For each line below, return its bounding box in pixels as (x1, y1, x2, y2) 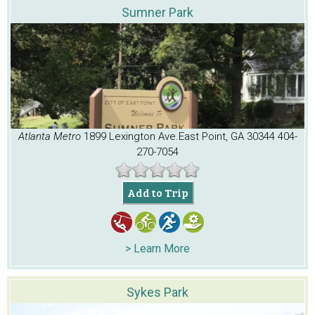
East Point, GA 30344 (178, 130, 275, 143)
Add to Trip (127, 185, 188, 200)
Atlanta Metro (18, 130, 84, 143)
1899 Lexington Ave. (83, 130, 179, 143)
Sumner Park (122, 5, 193, 20)
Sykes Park (127, 285, 188, 300)
